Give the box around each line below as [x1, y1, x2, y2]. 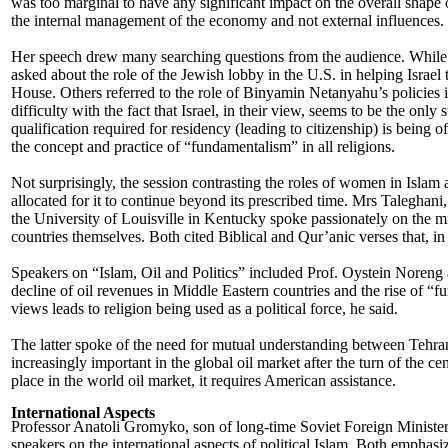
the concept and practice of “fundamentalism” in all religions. [11, 138, 395, 155]
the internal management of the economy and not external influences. [11, 12, 444, 29]
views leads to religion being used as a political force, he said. [11, 300, 398, 317]
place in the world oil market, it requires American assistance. [11, 372, 396, 389]
